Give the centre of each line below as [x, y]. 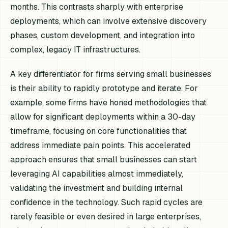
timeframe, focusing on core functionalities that [99, 131]
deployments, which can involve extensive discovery [109, 21]
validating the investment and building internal [97, 188]
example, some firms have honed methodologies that [109, 102]
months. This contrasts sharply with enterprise [97, 7]
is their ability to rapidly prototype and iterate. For [104, 88]
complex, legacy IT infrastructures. [76, 50]
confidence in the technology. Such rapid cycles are [107, 202]
